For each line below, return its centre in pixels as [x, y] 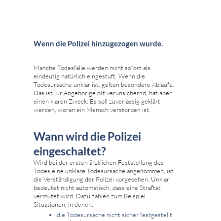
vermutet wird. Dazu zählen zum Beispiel [90, 196]
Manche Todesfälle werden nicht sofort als [92, 67]
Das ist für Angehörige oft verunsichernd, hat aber [103, 92]
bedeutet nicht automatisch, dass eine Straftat [97, 187]
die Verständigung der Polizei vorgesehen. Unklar [101, 179]
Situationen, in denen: [63, 204]
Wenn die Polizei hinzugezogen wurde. [98, 43]
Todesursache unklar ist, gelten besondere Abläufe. [104, 84]
